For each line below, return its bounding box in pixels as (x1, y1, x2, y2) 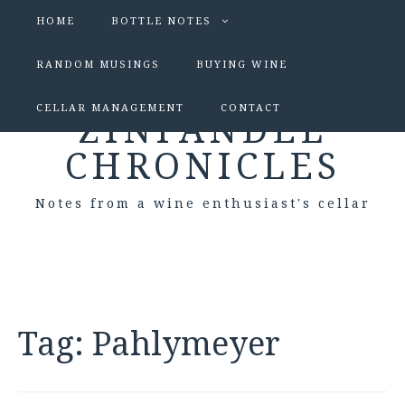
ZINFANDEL (78, 109, 327, 152)
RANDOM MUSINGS (36, 59, 160, 71)
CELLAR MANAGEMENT (36, 102, 184, 114)
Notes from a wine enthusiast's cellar (34, 196, 371, 211)
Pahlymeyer (92, 325, 280, 363)
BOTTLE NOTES (111, 15, 212, 27)
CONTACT (221, 102, 281, 114)
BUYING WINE (196, 59, 287, 71)
